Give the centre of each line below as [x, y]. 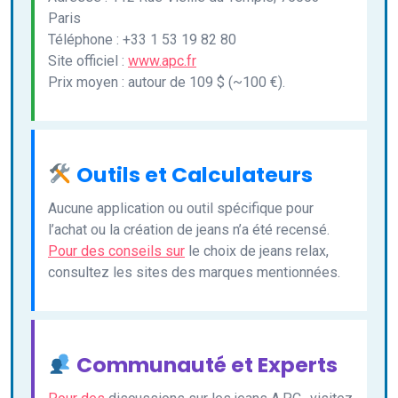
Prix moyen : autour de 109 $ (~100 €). [167, 83]
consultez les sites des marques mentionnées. [194, 273]
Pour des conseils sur [116, 251]
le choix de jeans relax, [257, 251]
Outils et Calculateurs [192, 175]
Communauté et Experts [204, 365]
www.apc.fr [162, 61]
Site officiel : [88, 61]
